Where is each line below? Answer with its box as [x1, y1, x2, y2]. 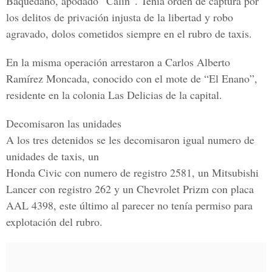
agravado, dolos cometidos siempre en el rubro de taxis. [6, 26, 252, 41]
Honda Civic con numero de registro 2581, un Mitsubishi [6, 165, 259, 180]
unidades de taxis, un [6, 149, 99, 163]
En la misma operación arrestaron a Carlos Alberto [6, 55, 230, 69]
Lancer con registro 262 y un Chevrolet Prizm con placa [6, 182, 254, 196]
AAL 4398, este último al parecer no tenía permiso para [6, 198, 253, 212]
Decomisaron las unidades [6, 116, 121, 131]
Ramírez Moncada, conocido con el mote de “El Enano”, [6, 71, 257, 86]
